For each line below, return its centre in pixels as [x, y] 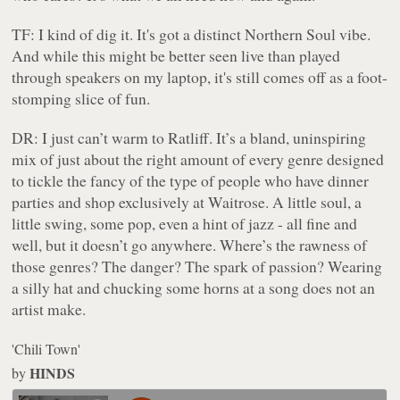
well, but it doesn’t [72, 245]
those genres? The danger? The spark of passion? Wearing [197, 267]
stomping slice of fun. [81, 99]
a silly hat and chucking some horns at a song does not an [194, 288]
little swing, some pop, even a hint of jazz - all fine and [185, 224]
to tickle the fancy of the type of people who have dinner [191, 181]
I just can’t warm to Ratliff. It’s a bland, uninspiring [203, 138]
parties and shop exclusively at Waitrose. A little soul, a [187, 202]
